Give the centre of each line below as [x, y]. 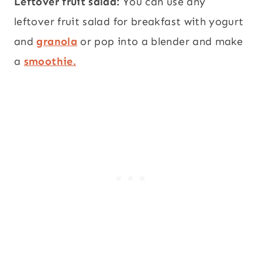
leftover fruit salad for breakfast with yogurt [129, 22]
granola [57, 42]
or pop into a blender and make [160, 42]
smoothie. [50, 62]
